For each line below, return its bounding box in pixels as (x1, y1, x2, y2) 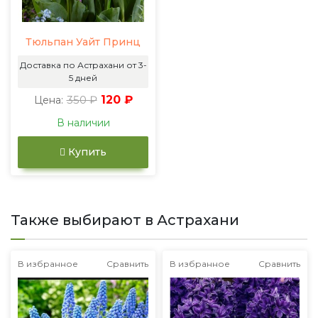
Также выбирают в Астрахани (11, 211, 239, 229)
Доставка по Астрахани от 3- (19, 59, 147, 70)
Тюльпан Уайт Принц (26, 35, 141, 48)
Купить (65, 145, 106, 158)
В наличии (56, 116, 110, 129)
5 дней (69, 72, 97, 83)
